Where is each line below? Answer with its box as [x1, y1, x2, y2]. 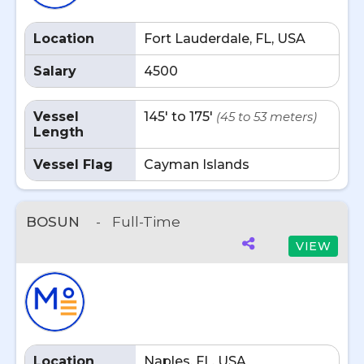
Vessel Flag [33, 157, 113, 172]
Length [33, 124, 84, 140]
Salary [33, 63, 76, 79]
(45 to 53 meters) [216, 109, 317, 124]
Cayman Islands [144, 157, 249, 172]
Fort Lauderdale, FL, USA [144, 31, 305, 46]
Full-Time [112, 214, 180, 230]
